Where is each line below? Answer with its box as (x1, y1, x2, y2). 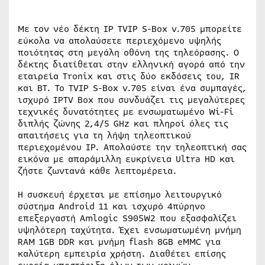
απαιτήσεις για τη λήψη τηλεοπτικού (18, 128, 191, 142)
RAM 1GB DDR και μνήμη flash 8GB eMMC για (18, 235, 221, 248)
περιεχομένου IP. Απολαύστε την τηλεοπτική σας (18, 140, 247, 154)
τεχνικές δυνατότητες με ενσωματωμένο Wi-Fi (18, 105, 234, 118)
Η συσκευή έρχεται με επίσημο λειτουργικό (18, 188, 222, 201)
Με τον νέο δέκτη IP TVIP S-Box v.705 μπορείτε (18, 22, 242, 35)
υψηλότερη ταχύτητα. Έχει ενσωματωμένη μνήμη (18, 223, 241, 237)
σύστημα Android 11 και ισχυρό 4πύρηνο (18, 199, 205, 213)
